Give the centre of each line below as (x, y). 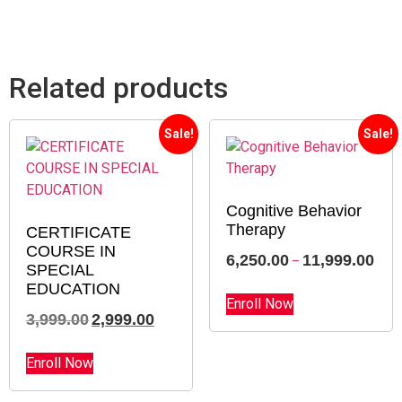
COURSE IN (71, 252)
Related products (118, 88)
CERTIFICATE (79, 233)
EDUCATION (73, 289)
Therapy (255, 230)
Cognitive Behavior (293, 211)
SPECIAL (60, 271)
